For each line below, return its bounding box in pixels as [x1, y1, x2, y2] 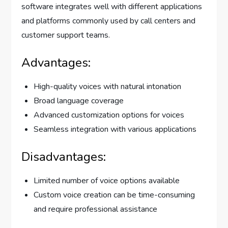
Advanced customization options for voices [34, 109, 185, 121]
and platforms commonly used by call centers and [21, 15, 196, 27]
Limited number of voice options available [34, 175, 180, 187]
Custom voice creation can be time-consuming [34, 189, 195, 201]
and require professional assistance [34, 204, 158, 215]
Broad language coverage [34, 95, 124, 107]
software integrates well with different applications [21, 1, 203, 13]
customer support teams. [21, 30, 110, 41]
